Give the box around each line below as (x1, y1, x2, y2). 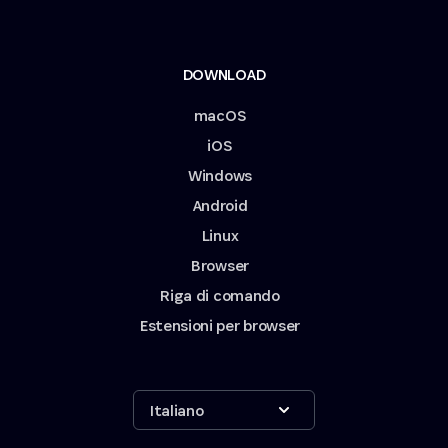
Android (192, 195, 248, 217)
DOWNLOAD (182, 64, 266, 86)
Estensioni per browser (140, 315, 300, 337)
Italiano (150, 399, 204, 421)
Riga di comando (160, 285, 280, 307)
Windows (188, 165, 252, 187)
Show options (189, 388, 286, 410)
